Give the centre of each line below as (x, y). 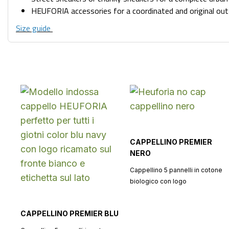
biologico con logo (158, 181)
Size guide (34, 28)
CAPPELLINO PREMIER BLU (70, 213)
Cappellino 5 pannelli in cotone (176, 170)
